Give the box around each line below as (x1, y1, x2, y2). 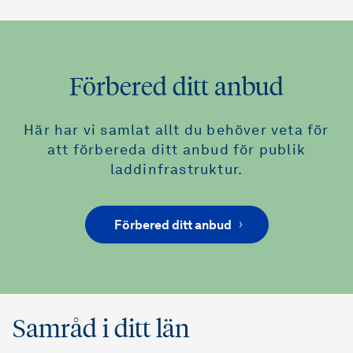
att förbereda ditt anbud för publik (46, 143, 306, 158)
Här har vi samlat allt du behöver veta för (24, 124, 329, 139)
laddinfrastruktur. (110, 163, 243, 178)
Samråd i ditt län (13, 313, 190, 345)
